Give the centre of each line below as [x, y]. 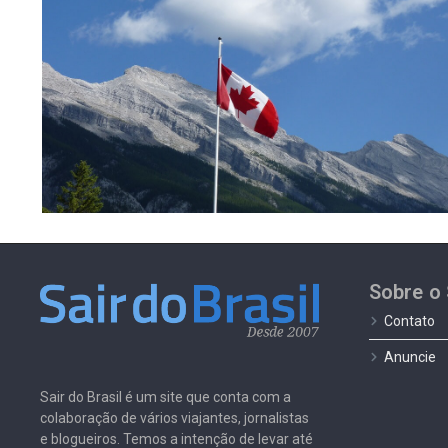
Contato [409, 321]
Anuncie [409, 357]
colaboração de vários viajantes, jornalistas [174, 417]
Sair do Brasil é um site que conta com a [165, 396]
